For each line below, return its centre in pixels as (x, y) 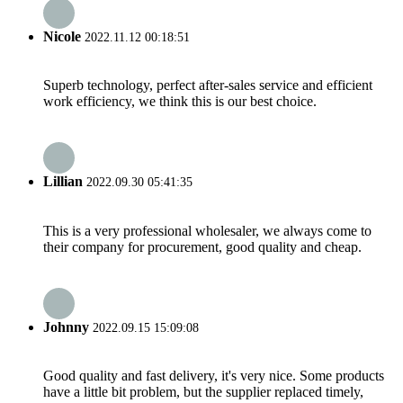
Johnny (66, 327)
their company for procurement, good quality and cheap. (202, 246)
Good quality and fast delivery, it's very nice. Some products (214, 376)
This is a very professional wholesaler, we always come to (207, 230)
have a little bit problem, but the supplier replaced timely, (203, 392)
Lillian (63, 182)
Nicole (62, 36)
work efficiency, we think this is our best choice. (180, 102)
